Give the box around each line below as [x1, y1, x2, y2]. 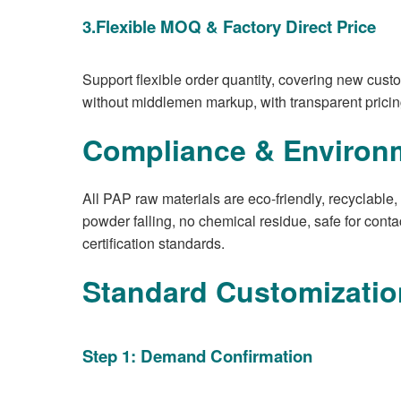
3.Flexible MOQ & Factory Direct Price [82, 14, 376, 38]
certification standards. [82, 233, 225, 253]
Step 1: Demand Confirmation [82, 344, 312, 368]
